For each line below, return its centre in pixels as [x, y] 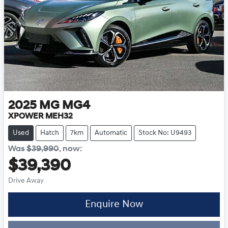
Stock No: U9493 [165, 133]
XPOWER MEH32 [40, 116]
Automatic [111, 133]
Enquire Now [114, 204]
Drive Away [26, 181]
